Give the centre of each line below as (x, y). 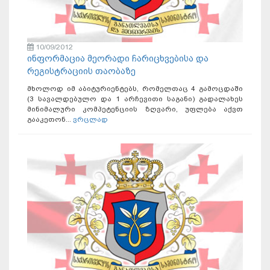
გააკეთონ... (50, 119)
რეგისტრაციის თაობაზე (81, 71)
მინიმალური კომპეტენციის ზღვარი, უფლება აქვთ (135, 109)
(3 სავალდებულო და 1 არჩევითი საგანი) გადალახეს (135, 99)
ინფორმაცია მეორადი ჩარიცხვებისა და (118, 58)
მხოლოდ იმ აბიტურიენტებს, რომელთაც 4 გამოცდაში (135, 88)
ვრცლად (90, 119)
